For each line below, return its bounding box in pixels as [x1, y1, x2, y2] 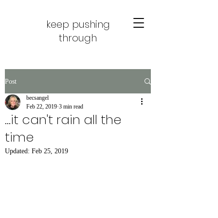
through [59, 31, 97, 45]
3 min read [59, 103, 83, 110]
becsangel [26, 94, 49, 101]
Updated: [5, 147, 32, 155]
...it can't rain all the [5, 111, 121, 128]
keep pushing [46, 18, 110, 31]
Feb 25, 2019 [32, 147, 68, 155]
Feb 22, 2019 [26, 103, 57, 110]
